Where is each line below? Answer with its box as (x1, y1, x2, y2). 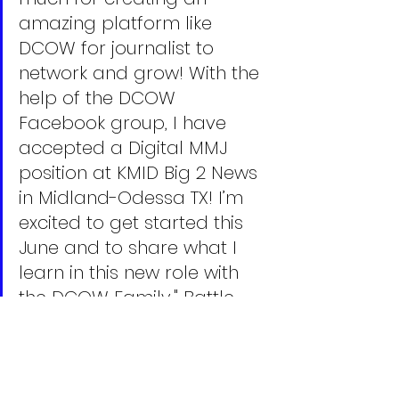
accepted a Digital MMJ (19, 134, 232, 160)
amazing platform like (19, 10, 217, 36)
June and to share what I (19, 234, 242, 260)
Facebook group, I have (19, 110, 232, 135)
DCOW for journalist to (19, 35, 219, 61)
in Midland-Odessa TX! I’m (19, 184, 248, 210)
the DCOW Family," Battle (19, 284, 240, 310)
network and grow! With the (19, 60, 265, 85)
